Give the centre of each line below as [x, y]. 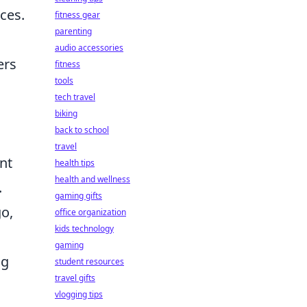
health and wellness [93, 179]
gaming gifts [78, 196]
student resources [89, 261]
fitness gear [77, 15]
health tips [75, 163]
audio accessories [89, 48]
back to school [82, 130]
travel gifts [75, 278]
